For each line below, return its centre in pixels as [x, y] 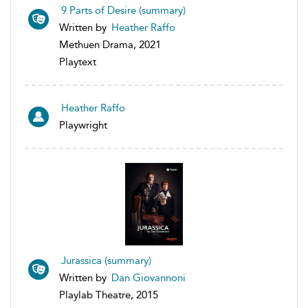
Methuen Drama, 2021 [110, 44]
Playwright [83, 125]
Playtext [78, 62]
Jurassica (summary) [106, 260]
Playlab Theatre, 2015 [109, 295]
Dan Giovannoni [148, 277]
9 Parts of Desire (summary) [123, 10]
